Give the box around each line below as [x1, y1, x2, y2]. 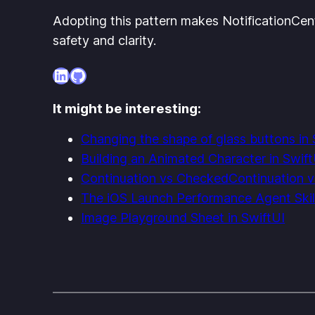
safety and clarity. [53, 33, 157, 49]
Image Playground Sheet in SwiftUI [81, 210, 285, 226]
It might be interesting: [53, 101, 202, 117]
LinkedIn [52, 64, 117, 85]
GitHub [69, 64, 125, 85]
